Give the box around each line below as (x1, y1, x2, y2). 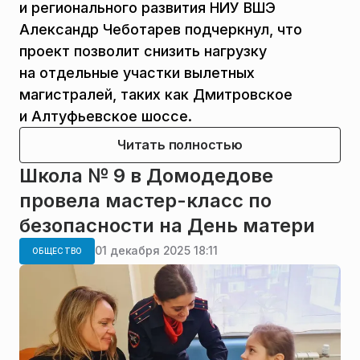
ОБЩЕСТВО (32, 245, 83, 256)
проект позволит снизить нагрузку (19, 42, 267, 59)
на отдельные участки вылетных (19, 63, 255, 81)
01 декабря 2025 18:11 (95, 243, 219, 258)
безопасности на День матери (19, 213, 315, 237)
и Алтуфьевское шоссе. (19, 107, 192, 125)
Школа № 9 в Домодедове (19, 163, 273, 187)
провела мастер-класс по (19, 188, 272, 212)
